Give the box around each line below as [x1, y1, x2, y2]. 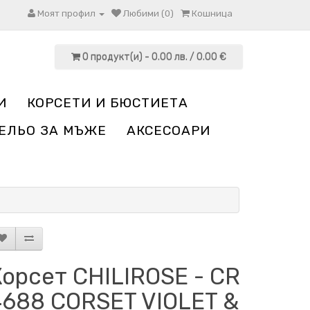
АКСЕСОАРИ [126, 122, 210, 138]
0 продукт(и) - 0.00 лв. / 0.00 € [82, 51, 226, 63]
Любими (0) [123, 8, 174, 19]
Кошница [192, 8, 232, 19]
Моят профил [37, 8, 95, 19]
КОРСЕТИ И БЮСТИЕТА [27, 95, 188, 111]
